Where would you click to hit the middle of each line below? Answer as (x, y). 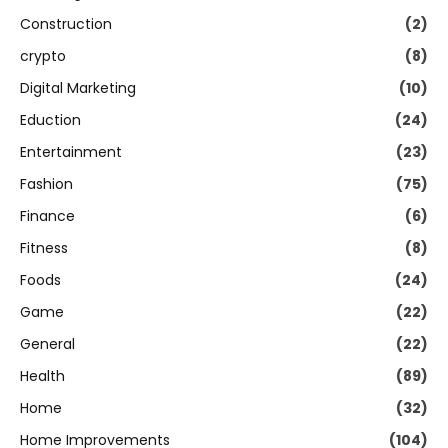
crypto (43, 56)
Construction (66, 24)
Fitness (44, 248)
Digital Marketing (78, 88)
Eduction (50, 120)
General (47, 344)
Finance (47, 216)
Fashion (46, 184)
